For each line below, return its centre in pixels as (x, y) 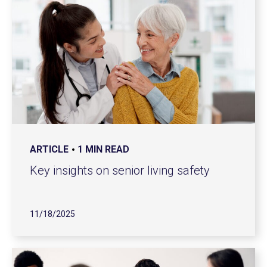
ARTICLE (49, 149)
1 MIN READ (103, 149)
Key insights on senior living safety (120, 170)
